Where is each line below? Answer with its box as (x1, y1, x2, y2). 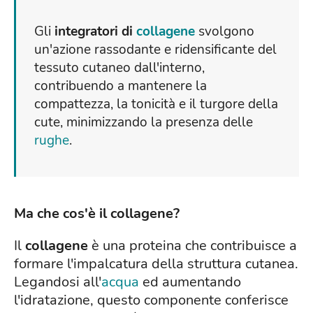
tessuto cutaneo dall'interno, (34, 59, 205, 78)
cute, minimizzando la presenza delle (34, 113, 253, 132)
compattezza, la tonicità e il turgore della (34, 95, 278, 114)
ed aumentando (139, 272, 241, 292)
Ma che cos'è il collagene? (14, 204, 180, 224)
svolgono (195, 22, 254, 41)
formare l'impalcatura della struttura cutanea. (14, 254, 298, 274)
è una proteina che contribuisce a (88, 236, 297, 256)
